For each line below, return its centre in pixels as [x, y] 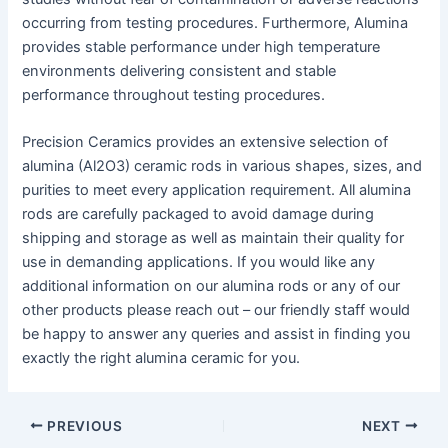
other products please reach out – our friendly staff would [216, 309]
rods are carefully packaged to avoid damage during [198, 213]
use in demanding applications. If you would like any [199, 261]
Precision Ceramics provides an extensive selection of [205, 141]
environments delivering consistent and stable [179, 70]
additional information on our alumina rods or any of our [211, 285]
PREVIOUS [83, 425]
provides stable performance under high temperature [201, 46]
